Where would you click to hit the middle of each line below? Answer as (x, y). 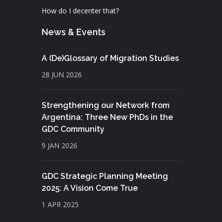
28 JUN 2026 (62, 75)
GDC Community (73, 129)
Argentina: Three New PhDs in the (107, 117)
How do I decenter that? (80, 11)
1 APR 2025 (60, 204)
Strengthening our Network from (106, 105)
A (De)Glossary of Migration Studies (110, 58)
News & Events (74, 32)
